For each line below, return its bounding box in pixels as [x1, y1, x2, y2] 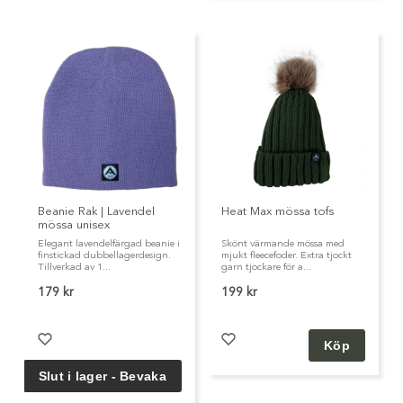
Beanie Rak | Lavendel [38, 205, 155, 218]
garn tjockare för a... [221, 262, 311, 273]
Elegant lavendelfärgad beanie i [38, 238, 180, 249]
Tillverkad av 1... [38, 262, 111, 273]
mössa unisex [38, 219, 110, 231]
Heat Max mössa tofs [221, 205, 334, 218]
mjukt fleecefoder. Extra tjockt [221, 250, 352, 261]
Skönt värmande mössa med [221, 238, 345, 249]
